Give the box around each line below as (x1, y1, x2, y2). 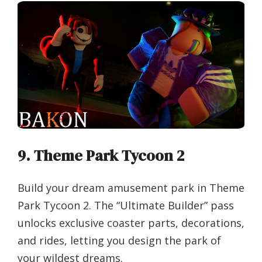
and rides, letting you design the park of (18, 233, 221, 248)
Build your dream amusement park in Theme (18, 181, 244, 195)
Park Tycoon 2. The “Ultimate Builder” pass (18, 198, 234, 213)
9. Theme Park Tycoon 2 (18, 145, 184, 167)
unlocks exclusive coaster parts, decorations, (18, 216, 244, 230)
